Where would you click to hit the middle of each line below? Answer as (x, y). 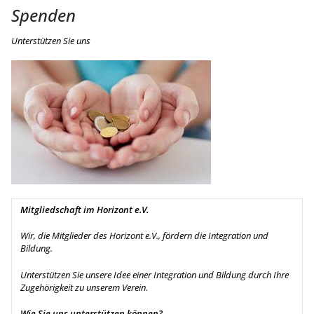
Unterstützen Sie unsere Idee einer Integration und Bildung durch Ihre (155, 274)
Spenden (43, 15)
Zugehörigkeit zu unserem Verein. (84, 287)
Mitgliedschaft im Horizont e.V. (84, 209)
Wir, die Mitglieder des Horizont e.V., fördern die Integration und (144, 236)
